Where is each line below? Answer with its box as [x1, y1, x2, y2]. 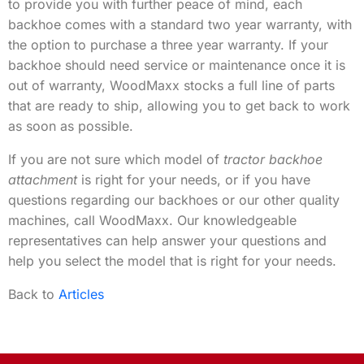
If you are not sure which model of [8, 151, 223, 167]
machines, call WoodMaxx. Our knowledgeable [8, 212, 297, 228]
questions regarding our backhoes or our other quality [8, 192, 340, 208]
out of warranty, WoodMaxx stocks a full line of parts [8, 77, 335, 93]
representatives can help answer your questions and [8, 232, 327, 249]
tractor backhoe [223, 151, 323, 167]
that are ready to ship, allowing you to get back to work [8, 97, 350, 114]
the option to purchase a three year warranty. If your [8, 37, 328, 53]
